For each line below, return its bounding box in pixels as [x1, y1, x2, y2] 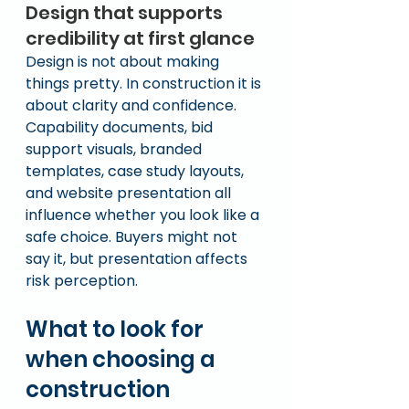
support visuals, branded [26, 139, 205, 160]
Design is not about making [26, 51, 223, 72]
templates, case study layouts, [26, 161, 247, 182]
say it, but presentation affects [26, 248, 251, 269]
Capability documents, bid [26, 117, 216, 138]
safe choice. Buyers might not [26, 226, 241, 247]
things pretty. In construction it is [26, 73, 265, 94]
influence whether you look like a [26, 204, 263, 225]
